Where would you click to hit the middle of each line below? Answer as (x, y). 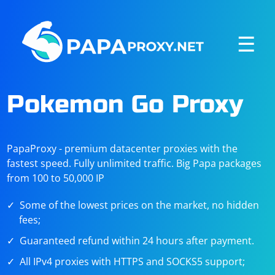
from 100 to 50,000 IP (56, 178)
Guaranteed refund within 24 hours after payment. (137, 241)
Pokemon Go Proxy (125, 104)
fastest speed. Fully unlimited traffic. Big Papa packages (134, 163)
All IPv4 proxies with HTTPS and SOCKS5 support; (133, 261)
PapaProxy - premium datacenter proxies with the (122, 149)
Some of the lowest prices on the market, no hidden (140, 205)
